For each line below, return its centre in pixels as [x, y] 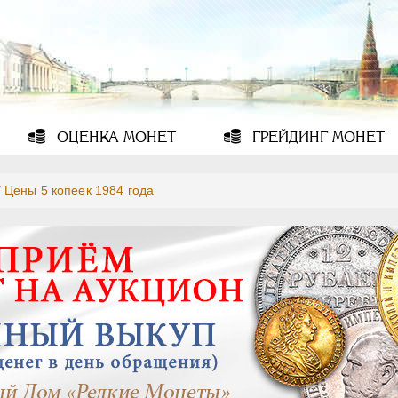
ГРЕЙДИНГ [287, 137]
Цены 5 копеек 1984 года [79, 190]
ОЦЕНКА [86, 137]
